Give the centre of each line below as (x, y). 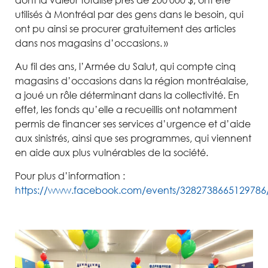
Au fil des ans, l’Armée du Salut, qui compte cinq (125, 66)
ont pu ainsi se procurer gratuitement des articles (125, 29)
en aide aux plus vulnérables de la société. (114, 153)
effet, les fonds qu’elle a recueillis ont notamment (126, 109)
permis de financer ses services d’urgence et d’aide (133, 124)
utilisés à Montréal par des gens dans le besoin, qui (129, 14)
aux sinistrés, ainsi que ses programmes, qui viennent (133, 138)
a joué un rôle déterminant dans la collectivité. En (127, 95)
